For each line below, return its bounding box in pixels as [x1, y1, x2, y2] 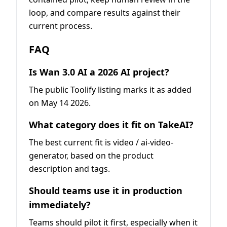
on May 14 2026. [29, 97, 91, 109]
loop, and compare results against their [29, 7, 180, 19]
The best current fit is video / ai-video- [29, 137, 173, 148]
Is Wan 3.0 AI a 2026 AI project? [29, 66, 169, 79]
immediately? [29, 199, 91, 211]
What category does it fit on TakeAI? [29, 119, 194, 131]
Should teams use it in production [29, 184, 182, 197]
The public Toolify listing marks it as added [29, 84, 192, 96]
